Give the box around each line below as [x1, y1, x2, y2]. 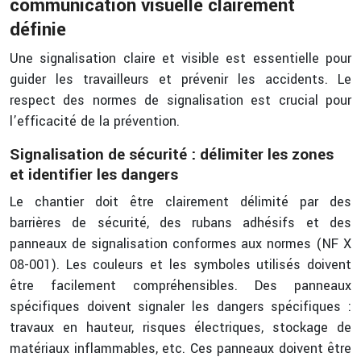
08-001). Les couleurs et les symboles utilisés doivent [10, 255, 351, 274]
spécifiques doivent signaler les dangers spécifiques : [10, 297, 351, 316]
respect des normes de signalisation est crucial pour [10, 91, 351, 110]
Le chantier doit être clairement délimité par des [10, 193, 351, 211]
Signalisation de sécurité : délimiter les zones [10, 143, 334, 166]
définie [10, 17, 66, 43]
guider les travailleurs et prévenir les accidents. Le [10, 70, 351, 89]
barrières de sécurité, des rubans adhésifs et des [10, 214, 351, 232]
